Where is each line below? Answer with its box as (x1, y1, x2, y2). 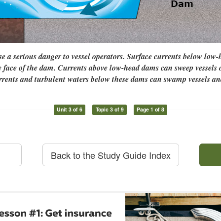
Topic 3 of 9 (95, 106, 124, 113)
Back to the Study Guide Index (50, 148, 171, 161)
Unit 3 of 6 (56, 106, 82, 113)
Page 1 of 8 (137, 106, 165, 113)
